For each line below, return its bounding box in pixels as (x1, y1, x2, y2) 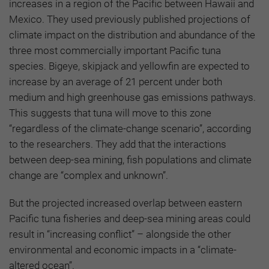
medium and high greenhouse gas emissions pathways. (9, 91, 256, 104)
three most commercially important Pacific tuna (9, 44, 221, 57)
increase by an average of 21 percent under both (9, 76, 222, 88)
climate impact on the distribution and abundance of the (9, 29, 255, 41)
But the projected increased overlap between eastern (9, 197, 242, 210)
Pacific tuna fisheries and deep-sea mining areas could (9, 213, 250, 225)
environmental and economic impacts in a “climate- (9, 244, 237, 256)
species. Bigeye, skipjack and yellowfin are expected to (9, 60, 250, 73)
